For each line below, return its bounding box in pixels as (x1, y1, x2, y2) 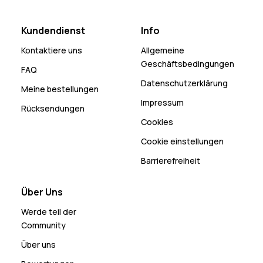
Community (21, 219, 66, 231)
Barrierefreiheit (141, 154, 200, 166)
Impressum (141, 96, 184, 108)
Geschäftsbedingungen (141, 58, 234, 69)
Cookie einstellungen (141, 135, 224, 147)
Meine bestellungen (21, 83, 99, 95)
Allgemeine (141, 44, 184, 56)
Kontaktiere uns (21, 44, 82, 56)
